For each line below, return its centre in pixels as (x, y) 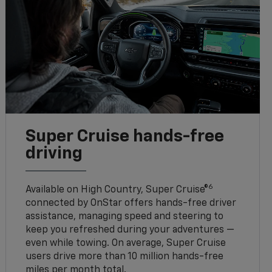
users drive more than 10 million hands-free (125, 257)
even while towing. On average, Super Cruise (126, 244)
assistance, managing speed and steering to (125, 217)
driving (54, 154)
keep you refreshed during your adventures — (130, 230)
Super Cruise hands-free (125, 137)
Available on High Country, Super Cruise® (117, 190)
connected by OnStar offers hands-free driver (131, 204)
